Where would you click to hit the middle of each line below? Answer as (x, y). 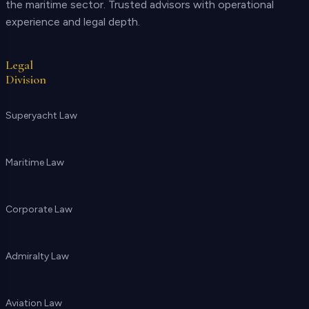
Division (26, 79)
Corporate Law (39, 209)
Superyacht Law (41, 116)
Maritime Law (35, 162)
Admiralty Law (37, 256)
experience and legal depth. (73, 22)
